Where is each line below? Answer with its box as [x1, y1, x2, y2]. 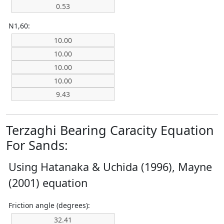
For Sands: [6, 136, 68, 153]
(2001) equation [8, 175, 87, 190]
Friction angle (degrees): [8, 200, 90, 210]
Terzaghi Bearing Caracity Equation [6, 121, 214, 138]
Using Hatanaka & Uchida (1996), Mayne [8, 159, 212, 174]
